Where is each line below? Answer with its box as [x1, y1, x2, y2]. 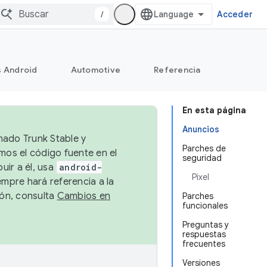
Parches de [182, 143, 226, 154]
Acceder [217, 9, 253, 20]
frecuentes [182, 238, 225, 249]
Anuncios [182, 124, 219, 135]
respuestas [182, 229, 226, 240]
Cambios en [57, 190, 110, 202]
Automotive [70, 64, 120, 75]
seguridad [182, 153, 222, 163]
